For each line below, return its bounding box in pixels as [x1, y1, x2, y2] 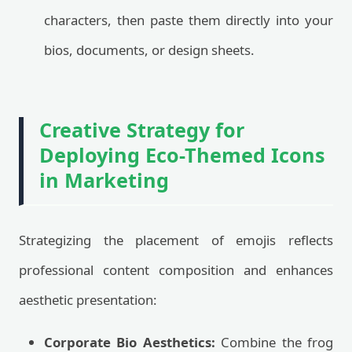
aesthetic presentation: [19, 291, 157, 309]
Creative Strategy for [39, 116, 244, 143]
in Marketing [39, 167, 169, 193]
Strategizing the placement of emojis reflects [19, 231, 333, 249]
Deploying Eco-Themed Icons [39, 141, 325, 168]
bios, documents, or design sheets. [44, 41, 255, 59]
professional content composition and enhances [19, 261, 333, 279]
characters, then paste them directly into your [44, 11, 333, 29]
